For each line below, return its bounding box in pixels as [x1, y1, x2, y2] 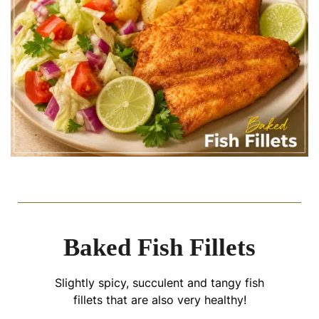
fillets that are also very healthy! [73, 292, 246, 307]
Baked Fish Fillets [63, 233, 256, 261]
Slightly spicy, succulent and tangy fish [55, 275, 264, 290]
